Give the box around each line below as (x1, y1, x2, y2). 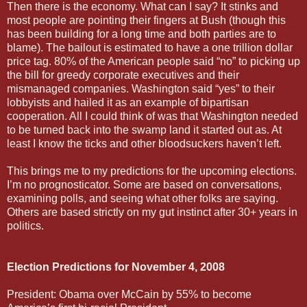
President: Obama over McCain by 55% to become (7, 288, 251, 300)
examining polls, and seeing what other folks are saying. (7, 192, 278, 204)
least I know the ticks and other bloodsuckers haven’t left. (7, 137, 282, 149)
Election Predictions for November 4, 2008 (7, 260, 225, 273)
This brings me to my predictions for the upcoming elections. (7, 164, 297, 177)
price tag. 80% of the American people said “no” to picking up (7, 55, 300, 67)
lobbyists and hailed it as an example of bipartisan (7, 96, 249, 108)
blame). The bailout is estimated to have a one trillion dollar (7, 41, 293, 53)
